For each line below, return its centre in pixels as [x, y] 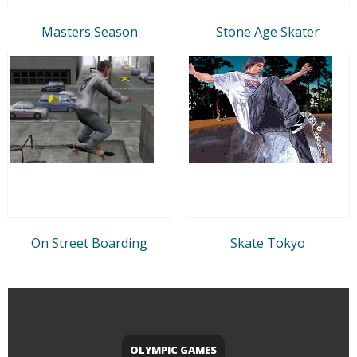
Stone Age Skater [268, 31]
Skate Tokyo [268, 243]
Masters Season [89, 31]
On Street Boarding [89, 243]
